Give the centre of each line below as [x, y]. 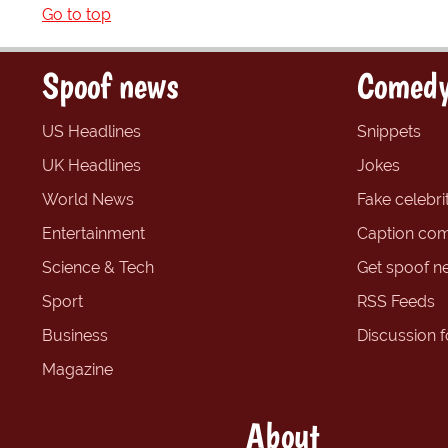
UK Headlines [91, 165]
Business [75, 335]
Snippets [389, 131]
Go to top [76, 14]
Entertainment [93, 233]
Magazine [77, 369]
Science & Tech [98, 267]
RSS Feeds [396, 301]
